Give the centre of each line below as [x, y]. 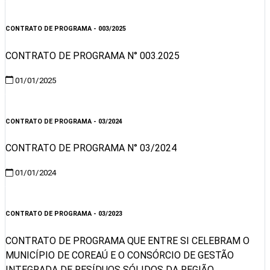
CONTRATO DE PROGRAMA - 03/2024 [64, 121]
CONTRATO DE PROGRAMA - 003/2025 [66, 28]
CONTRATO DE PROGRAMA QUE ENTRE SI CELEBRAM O [127, 241]
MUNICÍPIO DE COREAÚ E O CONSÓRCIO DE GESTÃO [120, 256]
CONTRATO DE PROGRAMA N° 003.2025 [93, 55]
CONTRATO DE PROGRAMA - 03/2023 [64, 214]
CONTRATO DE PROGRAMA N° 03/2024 [91, 148]
